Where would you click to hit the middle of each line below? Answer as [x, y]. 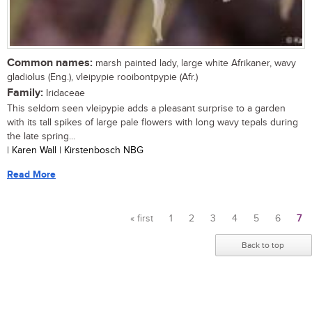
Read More [31, 175]
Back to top [263, 245]
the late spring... [41, 137]
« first [142, 219]
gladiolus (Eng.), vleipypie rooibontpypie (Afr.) [102, 78]
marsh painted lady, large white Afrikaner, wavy [194, 64]
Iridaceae [64, 94]
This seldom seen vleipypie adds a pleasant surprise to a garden [146, 109]
